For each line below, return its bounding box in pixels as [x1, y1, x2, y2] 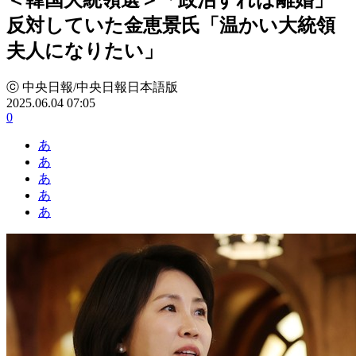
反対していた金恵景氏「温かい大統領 [6, 14, 335, 36]
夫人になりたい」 [6, 40, 163, 61]
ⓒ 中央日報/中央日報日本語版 [6, 79, 178, 94]
